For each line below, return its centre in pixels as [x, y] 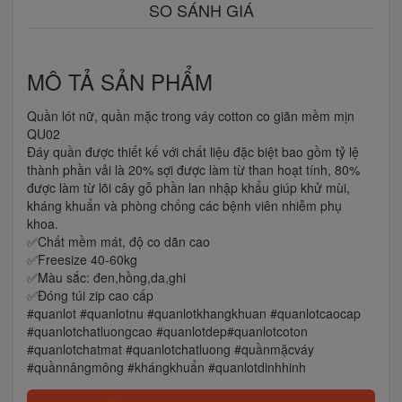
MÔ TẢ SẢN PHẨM [120, 81]
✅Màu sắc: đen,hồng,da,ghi [106, 277]
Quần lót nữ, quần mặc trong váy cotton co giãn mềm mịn [191, 115]
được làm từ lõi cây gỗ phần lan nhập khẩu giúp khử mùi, [188, 187]
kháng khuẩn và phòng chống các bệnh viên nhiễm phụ [184, 205]
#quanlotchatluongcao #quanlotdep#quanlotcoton [167, 331]
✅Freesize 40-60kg [82, 259]
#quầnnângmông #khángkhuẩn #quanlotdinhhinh [166, 367]
